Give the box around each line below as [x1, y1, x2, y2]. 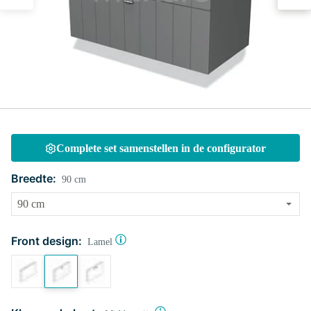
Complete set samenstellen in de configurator [56, 142, 266, 154]
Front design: [11, 234, 82, 248]
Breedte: [11, 171, 56, 185]
